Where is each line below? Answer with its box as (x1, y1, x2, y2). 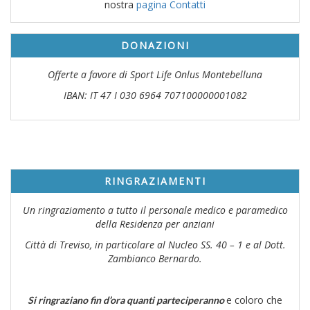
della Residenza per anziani (95, 217, 215, 230)
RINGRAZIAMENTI (104, 174, 206, 188)
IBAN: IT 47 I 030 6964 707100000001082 (63, 88, 247, 102)
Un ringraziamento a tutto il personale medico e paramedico (22, 203, 288, 217)
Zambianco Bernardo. (108, 251, 202, 265)
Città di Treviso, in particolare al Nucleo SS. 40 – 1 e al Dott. (24, 237, 286, 251)
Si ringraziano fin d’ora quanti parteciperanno (28, 293, 226, 306)
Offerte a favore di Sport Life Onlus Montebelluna (48, 67, 262, 81)
